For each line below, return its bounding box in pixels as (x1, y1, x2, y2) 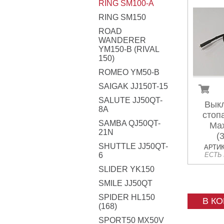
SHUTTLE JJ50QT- (98, 142, 168, 150)
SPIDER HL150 (98, 193, 155, 201)
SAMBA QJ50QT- (98, 119, 160, 127)
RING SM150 (98, 13, 146, 21)
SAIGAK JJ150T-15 (98, 82, 168, 90)
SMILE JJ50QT (98, 179, 152, 187)
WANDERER (98, 36, 146, 44)
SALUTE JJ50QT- (98, 96, 162, 104)
